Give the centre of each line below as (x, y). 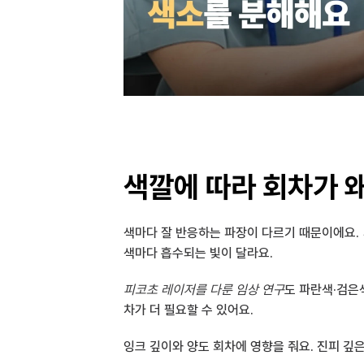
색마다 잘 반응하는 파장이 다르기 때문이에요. (243, 233)
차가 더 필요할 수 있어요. (188, 310)
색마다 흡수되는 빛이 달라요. (198, 253)
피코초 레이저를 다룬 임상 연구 (204, 290)
